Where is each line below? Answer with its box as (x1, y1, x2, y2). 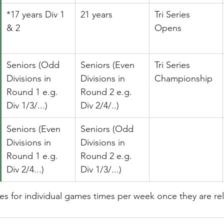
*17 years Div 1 (6, 9, 67, 20)
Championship (154, 73, 212, 84)
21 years (80, 9, 112, 20)
